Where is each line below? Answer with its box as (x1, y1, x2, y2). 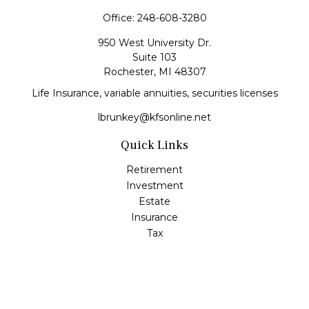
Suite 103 (132, 51, 177, 63)
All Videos (131, 290, 178, 303)
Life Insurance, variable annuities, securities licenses (31, 87, 278, 99)
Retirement (126, 163, 183, 176)
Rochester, (103, 66, 156, 78)
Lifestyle (134, 259, 175, 271)
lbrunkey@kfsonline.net (98, 111, 211, 123)
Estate (139, 195, 170, 208)
